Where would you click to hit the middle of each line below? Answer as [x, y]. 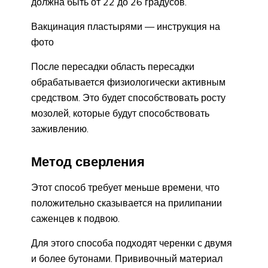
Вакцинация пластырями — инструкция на [126, 26]
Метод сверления [88, 161]
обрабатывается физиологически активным [128, 82]
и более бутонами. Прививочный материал [127, 258]
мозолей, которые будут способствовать [120, 113]
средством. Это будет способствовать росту [128, 97]
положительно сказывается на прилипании [127, 202]
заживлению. [60, 128]
